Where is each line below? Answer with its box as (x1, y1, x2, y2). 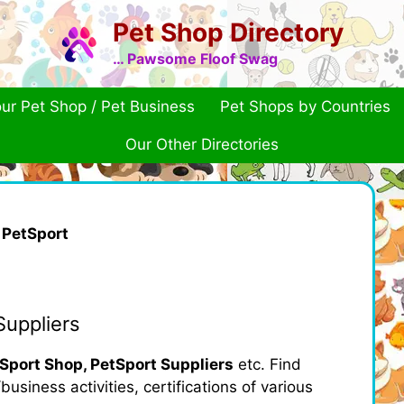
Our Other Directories (125, 135, 279, 153)
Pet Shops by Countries (220, 97, 390, 115)
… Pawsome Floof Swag (112, 50, 278, 68)
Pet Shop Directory (112, 17, 344, 48)
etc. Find (234, 354, 301, 373)
